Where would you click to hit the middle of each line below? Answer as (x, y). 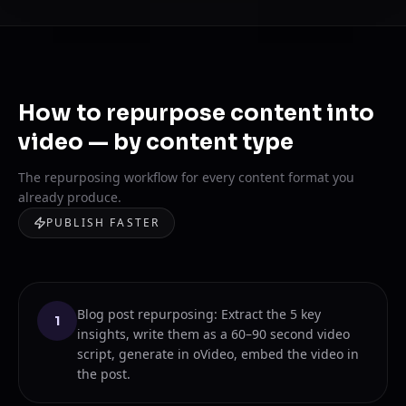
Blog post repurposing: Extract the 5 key (199, 314)
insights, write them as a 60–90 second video (213, 334)
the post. (104, 374)
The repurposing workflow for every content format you (186, 177)
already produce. (70, 197)
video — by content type (156, 142)
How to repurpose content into (196, 113)
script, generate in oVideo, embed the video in (218, 354)
